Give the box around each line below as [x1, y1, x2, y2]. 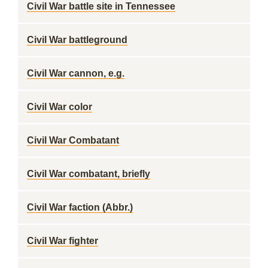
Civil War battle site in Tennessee [27, 1, 175, 11]
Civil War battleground [27, 35, 127, 45]
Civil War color [27, 102, 92, 112]
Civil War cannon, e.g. [27, 68, 124, 78]
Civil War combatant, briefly [27, 169, 150, 179]
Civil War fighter [27, 236, 98, 246]
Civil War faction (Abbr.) [27, 202, 133, 212]
